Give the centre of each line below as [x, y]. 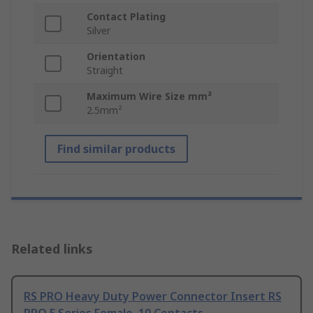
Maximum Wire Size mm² [149, 96]
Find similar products [116, 149]
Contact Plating [126, 17]
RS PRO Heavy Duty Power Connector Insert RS [153, 297]
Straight [105, 71]
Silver [99, 31]
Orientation [116, 57]
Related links [52, 249]
